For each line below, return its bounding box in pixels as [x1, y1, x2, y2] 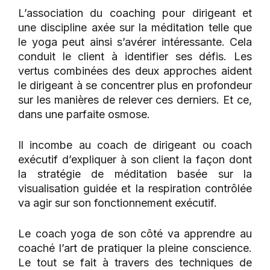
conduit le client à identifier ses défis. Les [18, 50, 252, 63]
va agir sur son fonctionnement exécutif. [18, 196, 217, 210]
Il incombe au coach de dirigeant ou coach [18, 139, 252, 152]
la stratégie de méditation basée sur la [18, 168, 252, 181]
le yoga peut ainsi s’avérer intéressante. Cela [18, 36, 252, 49]
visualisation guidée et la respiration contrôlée [18, 182, 252, 195]
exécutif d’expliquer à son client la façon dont [18, 153, 252, 166]
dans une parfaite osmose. [18, 108, 150, 121]
